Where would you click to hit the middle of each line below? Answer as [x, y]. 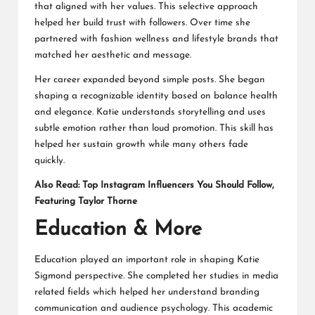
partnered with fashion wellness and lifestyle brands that [156, 39]
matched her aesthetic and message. [113, 55]
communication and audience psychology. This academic [154, 308]
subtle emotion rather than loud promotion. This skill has [154, 128]
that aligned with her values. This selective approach [146, 6]
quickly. [50, 160]
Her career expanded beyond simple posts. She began [150, 79]
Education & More [118, 229]
